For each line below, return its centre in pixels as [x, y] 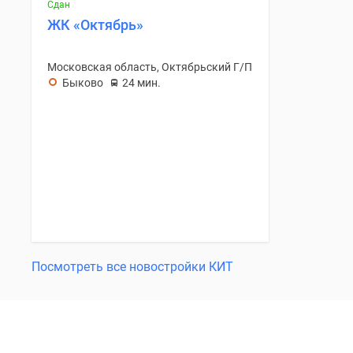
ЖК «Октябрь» [95, 24]
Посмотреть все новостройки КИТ [132, 266]
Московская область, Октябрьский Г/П [150, 67]
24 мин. [141, 82]
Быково [83, 82]
